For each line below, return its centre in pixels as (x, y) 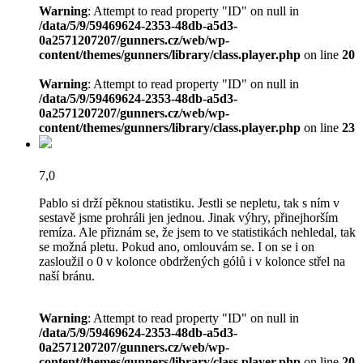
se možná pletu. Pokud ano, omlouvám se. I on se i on (177, 247)
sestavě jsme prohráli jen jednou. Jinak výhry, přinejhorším (188, 218)
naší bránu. (67, 276)
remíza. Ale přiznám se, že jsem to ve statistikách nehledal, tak (197, 233)
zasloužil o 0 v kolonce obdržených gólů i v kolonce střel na (192, 262)
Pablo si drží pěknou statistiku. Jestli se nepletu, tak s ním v (189, 203)
